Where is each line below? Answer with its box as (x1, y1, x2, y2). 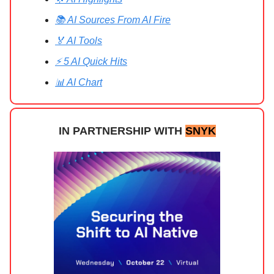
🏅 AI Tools (55, 35, 102, 46)
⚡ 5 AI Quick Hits (55, 56, 127, 67)
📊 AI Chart (55, 76, 102, 87)
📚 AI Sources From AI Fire (55, 14, 171, 25)
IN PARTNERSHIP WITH (58, 124, 185, 137)
